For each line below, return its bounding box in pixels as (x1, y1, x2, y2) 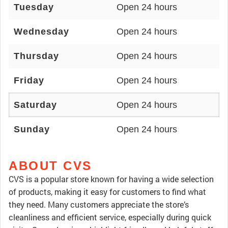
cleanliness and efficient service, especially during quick (9, 212, 211, 222)
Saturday (14, 100, 57, 110)
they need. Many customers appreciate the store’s (9, 199, 189, 210)
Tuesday (14, 2, 54, 12)
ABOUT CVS (9, 159, 92, 173)
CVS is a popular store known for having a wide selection (9, 174, 214, 184)
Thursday (14, 51, 59, 61)
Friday (14, 75, 44, 85)
